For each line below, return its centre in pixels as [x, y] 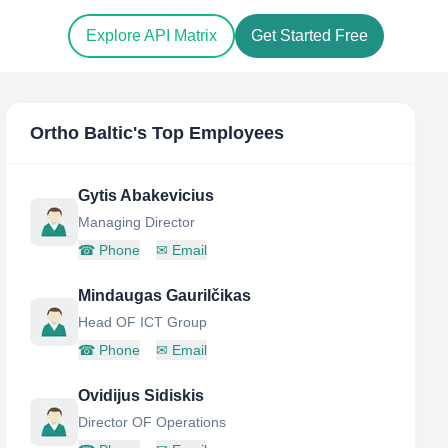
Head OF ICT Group [143, 322]
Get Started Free [309, 36]
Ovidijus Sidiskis [141, 395]
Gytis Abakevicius [146, 195]
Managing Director [137, 222]
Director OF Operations [152, 422]
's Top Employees [209, 133]
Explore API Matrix [151, 36]
